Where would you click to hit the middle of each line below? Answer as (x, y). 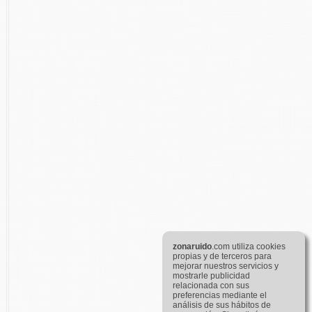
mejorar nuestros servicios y (226, 266)
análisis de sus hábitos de (222, 305)
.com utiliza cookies (249, 247)
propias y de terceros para (222, 256)
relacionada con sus (211, 286)
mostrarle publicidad (211, 276)
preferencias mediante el (220, 295)
